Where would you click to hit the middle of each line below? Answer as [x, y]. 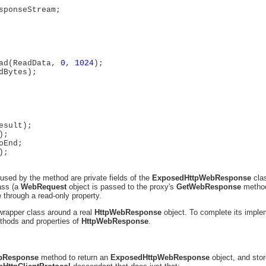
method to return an [75, 258]
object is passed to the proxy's [121, 186]
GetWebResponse [209, 186]
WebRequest [44, 186]
